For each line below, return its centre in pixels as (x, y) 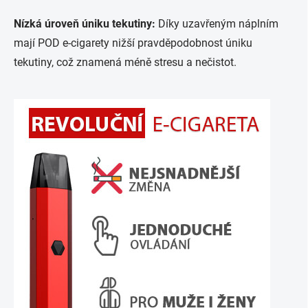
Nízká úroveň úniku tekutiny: (85, 24)
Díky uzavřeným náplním (217, 24)
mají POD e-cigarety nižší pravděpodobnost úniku (133, 43)
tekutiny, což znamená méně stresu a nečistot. (125, 62)
